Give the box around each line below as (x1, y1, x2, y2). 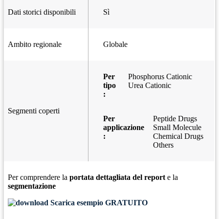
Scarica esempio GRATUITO (48, 198, 148, 207)
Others (153, 141, 174, 150)
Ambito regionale (8, 40, 62, 49)
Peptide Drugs (153, 114, 197, 123)
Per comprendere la (8, 173, 69, 182)
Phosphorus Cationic (128, 72, 192, 81)
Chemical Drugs (153, 132, 203, 141)
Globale (103, 40, 128, 49)
